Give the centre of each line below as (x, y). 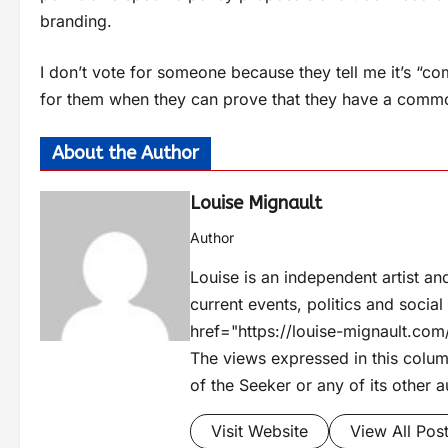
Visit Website (259, 431)
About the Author (125, 153)
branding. (76, 21)
